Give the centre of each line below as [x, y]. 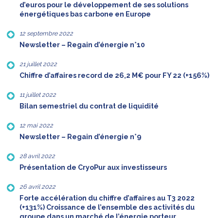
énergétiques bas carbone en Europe [85, 14]
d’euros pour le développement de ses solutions [104, 5]
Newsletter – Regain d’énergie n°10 [82, 45]
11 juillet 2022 [38, 95]
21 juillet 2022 [38, 64]
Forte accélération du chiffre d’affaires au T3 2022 [107, 198]
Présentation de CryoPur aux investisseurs [93, 168]
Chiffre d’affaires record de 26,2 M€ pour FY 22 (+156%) [114, 76]
